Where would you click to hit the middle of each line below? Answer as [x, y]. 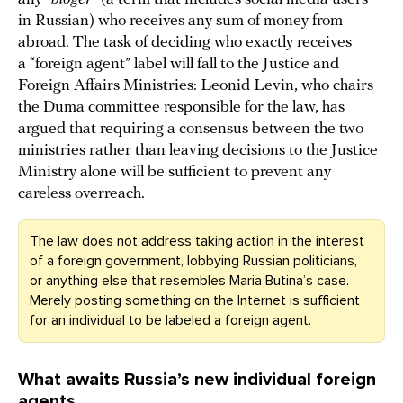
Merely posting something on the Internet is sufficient [195, 301]
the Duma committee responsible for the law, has [181, 108]
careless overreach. [81, 194]
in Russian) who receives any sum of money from [180, 22]
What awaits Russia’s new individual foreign [197, 380]
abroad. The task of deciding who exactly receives [185, 43]
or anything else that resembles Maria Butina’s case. [189, 281]
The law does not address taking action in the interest [197, 242]
